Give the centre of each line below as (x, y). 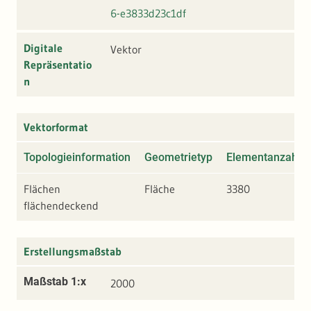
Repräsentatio (58, 65)
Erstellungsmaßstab (73, 252)
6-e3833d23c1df (148, 14)
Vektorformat (56, 127)
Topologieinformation (77, 158)
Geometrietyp (178, 158)
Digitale (43, 48)
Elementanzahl (263, 158)
